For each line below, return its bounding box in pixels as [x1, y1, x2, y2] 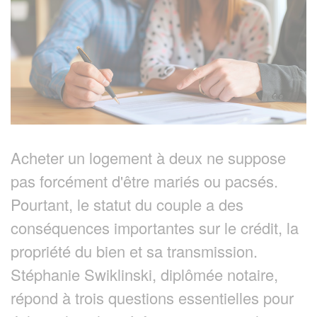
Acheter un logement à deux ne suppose [11, 146, 286, 168]
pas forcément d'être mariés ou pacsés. [11, 169, 278, 192]
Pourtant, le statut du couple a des [11, 192, 243, 215]
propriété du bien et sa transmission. [11, 239, 258, 262]
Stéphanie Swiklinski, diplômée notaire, [11, 263, 278, 285]
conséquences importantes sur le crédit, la [11, 216, 299, 238]
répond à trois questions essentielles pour [11, 286, 294, 309]
